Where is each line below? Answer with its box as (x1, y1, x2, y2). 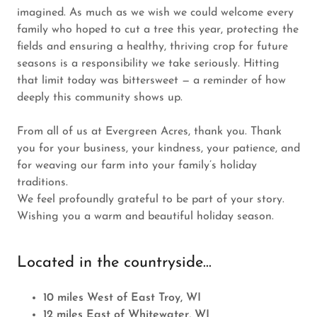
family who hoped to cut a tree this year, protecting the (17, 24, 299, 35)
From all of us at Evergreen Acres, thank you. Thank (17, 126, 282, 137)
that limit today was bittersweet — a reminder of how (17, 75, 286, 86)
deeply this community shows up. (17, 92, 183, 103)
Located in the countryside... (17, 255, 212, 271)
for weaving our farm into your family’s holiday (17, 160, 257, 171)
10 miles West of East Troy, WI (42, 292, 201, 304)
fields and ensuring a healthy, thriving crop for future (17, 41, 288, 52)
